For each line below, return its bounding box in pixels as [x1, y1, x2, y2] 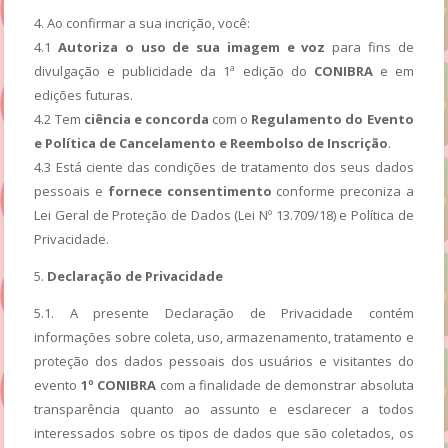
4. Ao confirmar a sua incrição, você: [34, 13, 251, 32]
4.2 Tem [34, 109, 84, 128]
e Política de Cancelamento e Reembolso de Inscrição [34, 133, 389, 152]
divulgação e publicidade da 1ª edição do [34, 61, 307, 80]
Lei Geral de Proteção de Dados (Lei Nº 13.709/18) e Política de [34, 205, 414, 224]
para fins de [332, 37, 414, 56]
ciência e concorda [83, 109, 209, 128]
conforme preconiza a [271, 181, 414, 200]
